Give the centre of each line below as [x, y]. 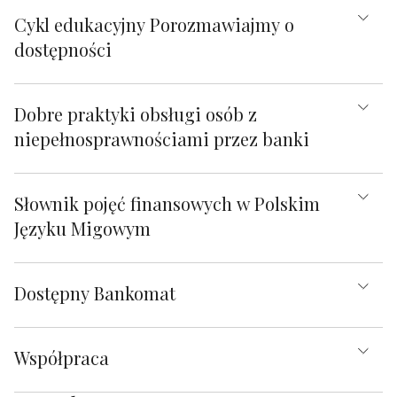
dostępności [63, 49]
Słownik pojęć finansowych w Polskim [167, 203]
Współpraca [62, 357]
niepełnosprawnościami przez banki [162, 138]
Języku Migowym [82, 228]
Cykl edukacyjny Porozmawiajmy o [154, 24]
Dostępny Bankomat [95, 292]
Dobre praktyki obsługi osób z [136, 113]
